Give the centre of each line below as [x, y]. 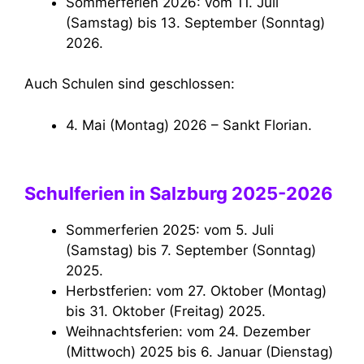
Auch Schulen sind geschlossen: [130, 84]
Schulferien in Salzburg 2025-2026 [179, 194]
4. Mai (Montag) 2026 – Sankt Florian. [195, 125]
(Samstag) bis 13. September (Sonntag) [195, 22]
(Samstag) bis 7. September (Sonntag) [191, 251]
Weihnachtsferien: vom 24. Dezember [72, 332]
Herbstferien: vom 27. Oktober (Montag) [71, 291]
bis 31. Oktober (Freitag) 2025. [166, 312]
